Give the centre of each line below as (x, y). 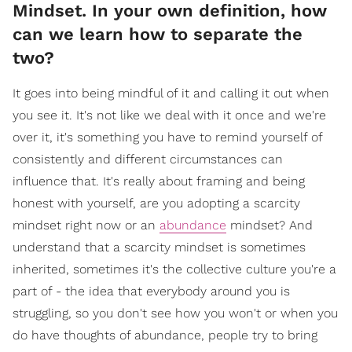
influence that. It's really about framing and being (159, 181)
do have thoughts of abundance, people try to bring (165, 335)
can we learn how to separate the (158, 35)
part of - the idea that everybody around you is (151, 291)
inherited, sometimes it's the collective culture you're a (174, 269)
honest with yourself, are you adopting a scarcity (156, 203)
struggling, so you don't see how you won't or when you (175, 313)
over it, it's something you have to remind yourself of (167, 137)
